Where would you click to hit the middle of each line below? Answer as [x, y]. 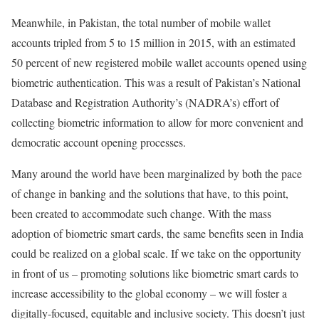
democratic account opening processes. [99, 142]
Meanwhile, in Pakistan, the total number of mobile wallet [141, 23]
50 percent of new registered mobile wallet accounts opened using [159, 63]
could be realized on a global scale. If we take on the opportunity [156, 253]
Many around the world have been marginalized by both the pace [157, 174]
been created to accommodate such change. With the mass [141, 214]
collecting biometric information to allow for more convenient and [157, 122]
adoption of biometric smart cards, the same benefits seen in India [157, 234]
